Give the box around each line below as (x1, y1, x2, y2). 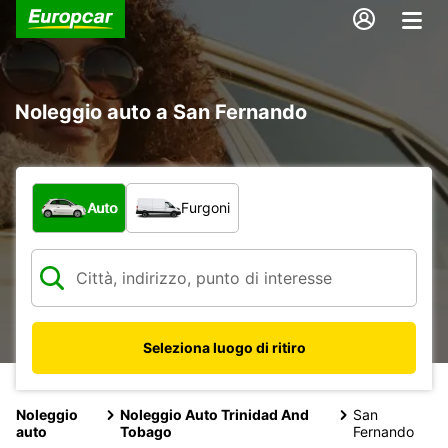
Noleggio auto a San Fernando (15, 99, 307, 124)
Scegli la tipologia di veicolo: (31, 182, 249, 203)
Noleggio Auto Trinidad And (119, 405, 309, 423)
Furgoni (181, 198, 230, 216)
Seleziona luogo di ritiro (142, 338, 306, 356)
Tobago (119, 422, 172, 440)
